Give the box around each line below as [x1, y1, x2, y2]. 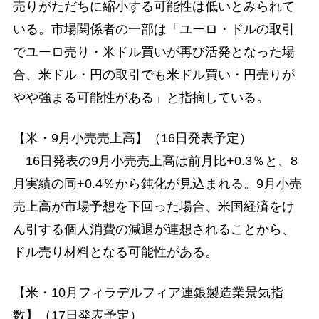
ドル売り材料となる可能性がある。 [12, 244, 218, 259]
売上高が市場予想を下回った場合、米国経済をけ [12, 199, 295, 214]
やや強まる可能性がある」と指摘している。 [12, 90, 269, 105]
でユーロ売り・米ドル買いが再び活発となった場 [12, 44, 295, 59]
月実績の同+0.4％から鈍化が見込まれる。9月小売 [12, 176, 302, 191]
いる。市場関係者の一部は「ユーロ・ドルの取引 [12, 21, 295, 36]
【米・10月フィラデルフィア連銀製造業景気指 [12, 285, 283, 300]
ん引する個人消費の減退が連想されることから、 [12, 221, 295, 236]
